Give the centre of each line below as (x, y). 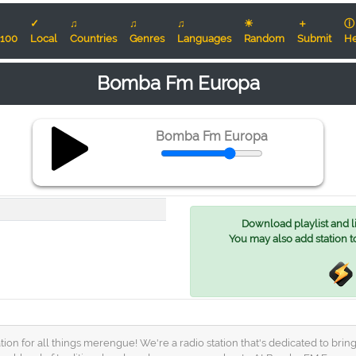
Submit (314, 39)
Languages (204, 39)
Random (264, 39)
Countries (93, 39)
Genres (147, 39)
